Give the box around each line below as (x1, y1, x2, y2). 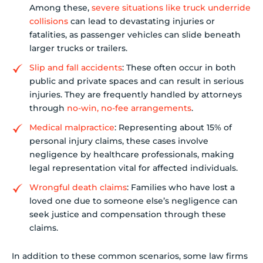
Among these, (29, 2, 92, 13)
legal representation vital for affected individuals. (29, 162, 238, 173)
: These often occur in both (122, 62, 236, 73)
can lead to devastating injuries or (68, 15, 215, 26)
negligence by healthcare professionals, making (29, 149, 234, 160)
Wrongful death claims (29, 181, 127, 193)
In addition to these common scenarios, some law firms (12, 250, 248, 261)
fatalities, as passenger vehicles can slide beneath (29, 29, 241, 40)
